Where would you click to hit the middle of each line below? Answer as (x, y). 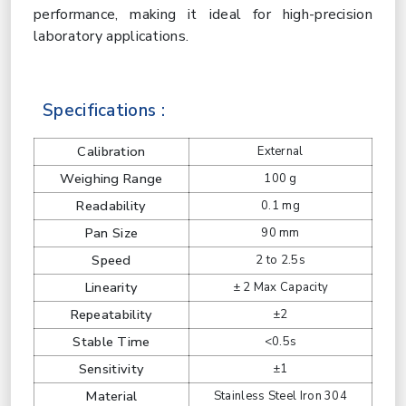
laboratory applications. (111, 36)
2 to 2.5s (280, 260)
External (280, 151)
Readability (111, 206)
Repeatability (111, 314)
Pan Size (111, 233)
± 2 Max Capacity (280, 287)
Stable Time (111, 342)
